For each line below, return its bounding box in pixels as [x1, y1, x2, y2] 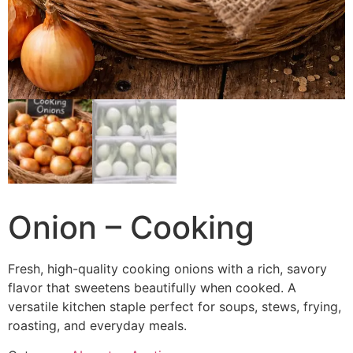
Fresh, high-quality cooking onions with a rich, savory [8, 261, 327, 277]
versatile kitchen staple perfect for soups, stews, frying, [8, 299, 341, 314]
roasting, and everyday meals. [8, 318, 187, 333]
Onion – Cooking [8, 208, 255, 247]
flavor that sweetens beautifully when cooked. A [8, 280, 296, 295]
